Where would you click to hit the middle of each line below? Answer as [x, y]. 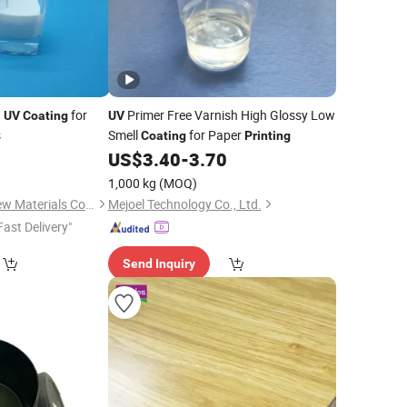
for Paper [215, 135]
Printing [267, 135]
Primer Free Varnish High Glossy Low [229, 115]
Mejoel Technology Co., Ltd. [184, 204]
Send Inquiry [159, 263]
